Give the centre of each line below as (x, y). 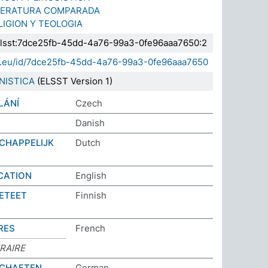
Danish (90, 123)
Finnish (91, 195)
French (90, 228)
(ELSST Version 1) (74, 81)
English (91, 176)
